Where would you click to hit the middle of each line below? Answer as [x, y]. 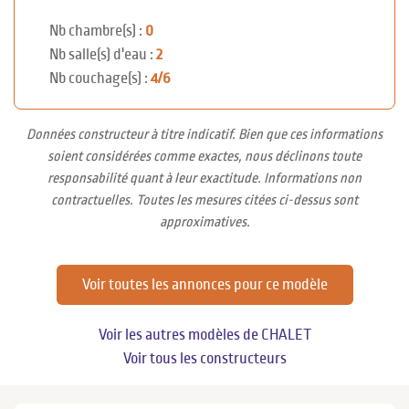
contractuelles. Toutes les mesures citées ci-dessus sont [204, 199]
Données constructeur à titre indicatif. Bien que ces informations [204, 134]
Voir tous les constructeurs [204, 358]
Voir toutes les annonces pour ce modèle [204, 284]
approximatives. [204, 221]
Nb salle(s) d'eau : [103, 54]
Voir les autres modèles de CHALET [204, 335]
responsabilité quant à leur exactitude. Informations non [204, 178]
